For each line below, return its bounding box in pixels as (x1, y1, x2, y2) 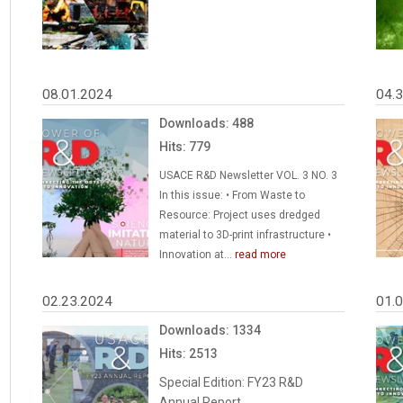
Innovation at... (159, 247, 236, 261)
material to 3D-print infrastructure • (159, 228, 332, 241)
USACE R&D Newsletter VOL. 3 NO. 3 (159, 168, 338, 182)
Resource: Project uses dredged (159, 208, 321, 221)
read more (235, 247, 287, 261)
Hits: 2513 (159, 346, 219, 361)
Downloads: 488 (159, 115, 255, 130)
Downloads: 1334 (159, 323, 262, 337)
